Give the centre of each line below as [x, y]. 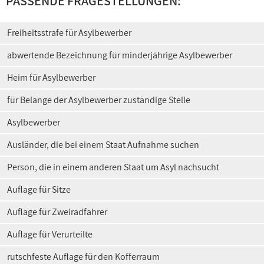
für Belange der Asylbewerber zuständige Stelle [99, 100]
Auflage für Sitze [39, 189]
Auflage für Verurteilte [50, 234]
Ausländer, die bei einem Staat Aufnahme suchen [103, 145]
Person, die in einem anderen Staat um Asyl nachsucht [113, 167]
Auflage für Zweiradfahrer [57, 212]
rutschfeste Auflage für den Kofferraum [83, 257]
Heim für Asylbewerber [51, 77]
